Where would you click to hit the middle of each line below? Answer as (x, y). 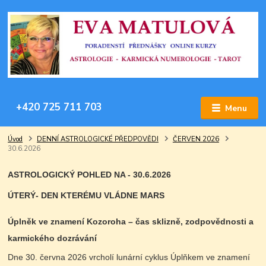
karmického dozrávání (53, 238)
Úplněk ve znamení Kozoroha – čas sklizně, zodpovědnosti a (131, 221)
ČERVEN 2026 (196, 140)
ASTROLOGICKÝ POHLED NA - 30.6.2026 (90, 175)
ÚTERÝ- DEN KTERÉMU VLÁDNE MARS (86, 196)
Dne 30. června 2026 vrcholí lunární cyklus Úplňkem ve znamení (129, 257)
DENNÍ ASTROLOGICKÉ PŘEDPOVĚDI (98, 140)
